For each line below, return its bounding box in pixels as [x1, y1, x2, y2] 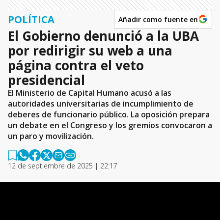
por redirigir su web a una [8, 42, 172, 59]
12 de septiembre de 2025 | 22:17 [8, 161, 117, 170]
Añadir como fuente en [118, 14, 198, 24]
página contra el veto [8, 56, 144, 74]
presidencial [8, 71, 85, 89]
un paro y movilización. [8, 131, 94, 141]
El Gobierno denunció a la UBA [8, 27, 199, 45]
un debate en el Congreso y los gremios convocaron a [8, 120, 212, 131]
